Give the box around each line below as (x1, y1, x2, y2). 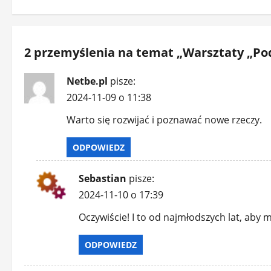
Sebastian (79, 172, 126, 186)
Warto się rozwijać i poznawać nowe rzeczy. (67, 113, 262, 127)
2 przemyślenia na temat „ (24, 44, 183, 61)
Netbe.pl (67, 74, 108, 88)
